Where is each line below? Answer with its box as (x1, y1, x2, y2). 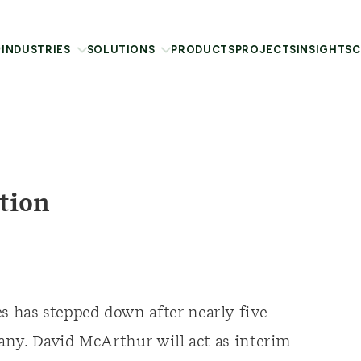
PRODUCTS (171, 44, 235, 56)
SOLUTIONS (86, 44, 156, 56)
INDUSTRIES (2, 44, 71, 56)
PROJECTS (234, 44, 297, 56)
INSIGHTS (296, 44, 353, 56)
